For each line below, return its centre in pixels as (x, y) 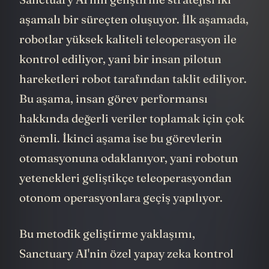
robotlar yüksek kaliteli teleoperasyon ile (128, 57)
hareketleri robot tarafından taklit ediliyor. (133, 97)
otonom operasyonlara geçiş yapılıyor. (121, 216)
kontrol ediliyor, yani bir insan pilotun (120, 77)
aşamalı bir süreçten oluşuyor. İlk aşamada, (134, 38)
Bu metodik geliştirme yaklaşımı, (107, 252)
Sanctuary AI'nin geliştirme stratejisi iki (125, 18)
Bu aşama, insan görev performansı (113, 117)
